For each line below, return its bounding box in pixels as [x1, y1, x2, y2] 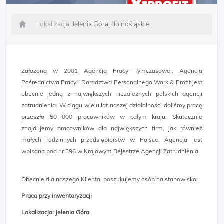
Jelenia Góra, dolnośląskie [72, 19, 149, 29]
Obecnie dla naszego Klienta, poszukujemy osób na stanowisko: [21, 175, 198, 183]
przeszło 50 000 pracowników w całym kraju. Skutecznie [21, 113, 202, 120]
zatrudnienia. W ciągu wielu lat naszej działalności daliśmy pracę [21, 101, 202, 109]
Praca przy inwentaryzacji [21, 192, 92, 199]
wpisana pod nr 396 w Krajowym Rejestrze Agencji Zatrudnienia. [21, 147, 200, 155]
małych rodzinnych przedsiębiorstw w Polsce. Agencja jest [21, 136, 202, 143]
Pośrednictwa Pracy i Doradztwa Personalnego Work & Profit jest [21, 78, 202, 86]
